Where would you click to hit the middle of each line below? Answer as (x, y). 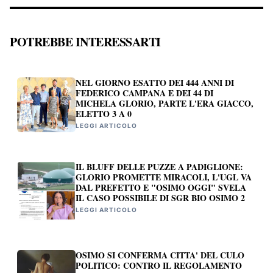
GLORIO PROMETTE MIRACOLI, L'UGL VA (164, 177)
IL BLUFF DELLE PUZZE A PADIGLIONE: (159, 167)
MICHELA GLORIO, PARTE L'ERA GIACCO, (165, 104)
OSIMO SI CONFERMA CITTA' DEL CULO (160, 255)
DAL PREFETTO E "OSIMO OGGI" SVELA (161, 188)
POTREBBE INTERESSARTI (85, 42)
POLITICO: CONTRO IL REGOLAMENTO (159, 265)
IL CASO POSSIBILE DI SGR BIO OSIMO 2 (160, 198)
